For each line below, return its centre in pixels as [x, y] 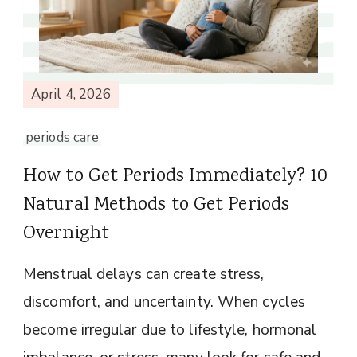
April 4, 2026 [71, 95]
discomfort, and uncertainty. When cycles [165, 302]
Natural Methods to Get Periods [157, 205]
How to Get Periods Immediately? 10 [176, 176]
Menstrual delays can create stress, [144, 274]
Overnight [66, 233]
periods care [63, 137]
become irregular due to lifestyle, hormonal [170, 330]
